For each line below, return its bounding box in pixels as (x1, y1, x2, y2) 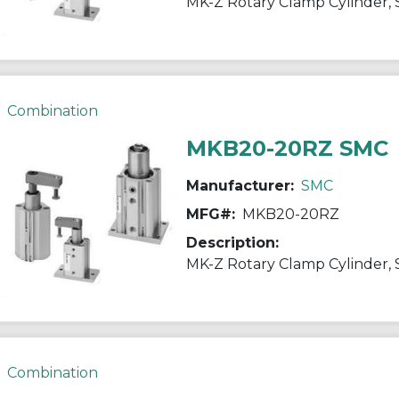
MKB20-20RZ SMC (185, 134, 388, 161)
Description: (185, 233, 279, 251)
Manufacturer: (185, 176, 294, 194)
